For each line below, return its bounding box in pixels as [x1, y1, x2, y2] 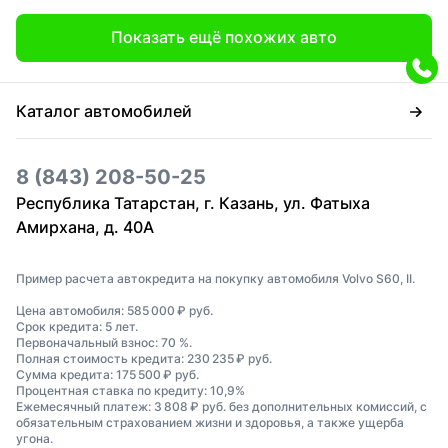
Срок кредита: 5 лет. [16, 319, 138, 335]
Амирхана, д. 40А [16, 217, 154, 238]
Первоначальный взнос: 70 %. [16, 335, 192, 351]
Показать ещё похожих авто [111, 27, 337, 48]
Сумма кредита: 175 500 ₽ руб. [16, 367, 199, 383]
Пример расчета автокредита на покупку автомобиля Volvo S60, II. [16, 271, 415, 287]
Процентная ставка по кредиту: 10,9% [16, 383, 245, 399]
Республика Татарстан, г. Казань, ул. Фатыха [16, 193, 370, 214]
